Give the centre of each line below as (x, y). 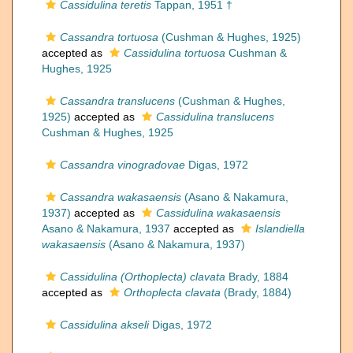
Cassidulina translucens (215, 117)
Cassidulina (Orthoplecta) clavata (143, 277)
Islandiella (280, 229)
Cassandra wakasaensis (121, 197)
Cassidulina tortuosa (175, 53)
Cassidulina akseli (104, 325)
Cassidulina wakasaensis (218, 213)
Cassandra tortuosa (109, 37)
